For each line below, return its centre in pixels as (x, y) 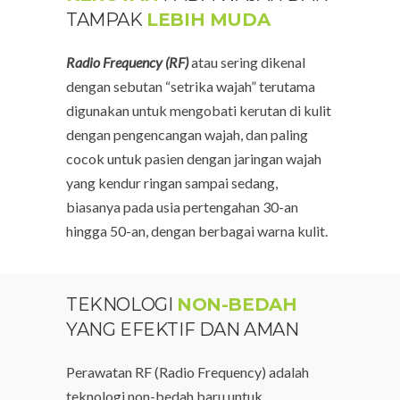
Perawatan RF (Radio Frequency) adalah (187, 372)
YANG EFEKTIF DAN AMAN (183, 330)
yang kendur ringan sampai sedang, (172, 183)
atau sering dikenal (247, 62)
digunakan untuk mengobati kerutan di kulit (199, 111)
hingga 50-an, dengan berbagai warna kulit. (197, 231)
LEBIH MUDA (208, 20)
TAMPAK (107, 20)
